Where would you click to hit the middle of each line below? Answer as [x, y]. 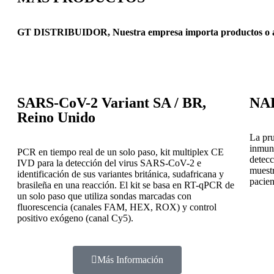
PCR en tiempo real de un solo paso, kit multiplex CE [120, 152]
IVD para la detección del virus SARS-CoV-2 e [109, 163]
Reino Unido [56, 117]
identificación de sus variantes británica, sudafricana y [120, 174]
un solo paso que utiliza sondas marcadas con [104, 196]
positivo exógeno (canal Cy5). [75, 218]
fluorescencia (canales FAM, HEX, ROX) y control [117, 207]
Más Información [130, 260]
